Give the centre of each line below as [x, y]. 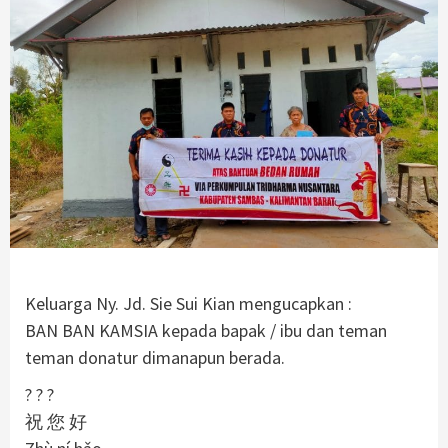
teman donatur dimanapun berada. [155, 357]
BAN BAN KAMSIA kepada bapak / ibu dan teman [206, 330]
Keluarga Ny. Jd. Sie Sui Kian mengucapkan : [188, 303]
